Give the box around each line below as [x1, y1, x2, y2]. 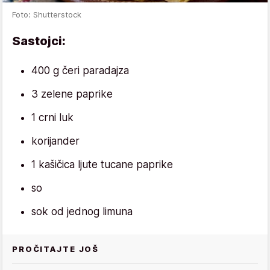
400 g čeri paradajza [31, 64, 129, 77]
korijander [31, 134, 80, 147]
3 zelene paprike [31, 87, 113, 100]
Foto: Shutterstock [12, 9, 81, 19]
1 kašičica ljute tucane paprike [31, 158, 173, 171]
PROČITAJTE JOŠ [12, 243, 99, 254]
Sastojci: [12, 33, 66, 48]
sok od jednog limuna [31, 205, 133, 218]
